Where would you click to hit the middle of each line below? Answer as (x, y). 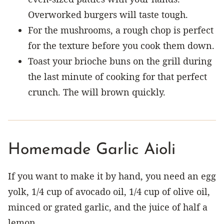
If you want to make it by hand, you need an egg (112, 176)
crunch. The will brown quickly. (97, 92)
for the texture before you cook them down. (121, 45)
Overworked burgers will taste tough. (108, 14)
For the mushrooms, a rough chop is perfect (121, 30)
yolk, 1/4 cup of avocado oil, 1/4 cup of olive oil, (109, 191)
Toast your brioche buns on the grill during (120, 61)
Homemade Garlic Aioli (92, 150)
